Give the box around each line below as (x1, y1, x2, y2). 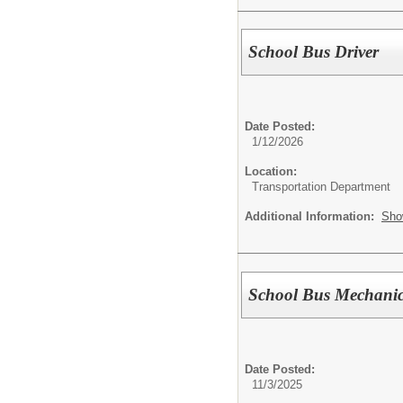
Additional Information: (245, 210, 381, 224)
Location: (245, 165, 297, 179)
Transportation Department (252, 180, 390, 194)
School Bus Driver (248, 42, 380, 62)
